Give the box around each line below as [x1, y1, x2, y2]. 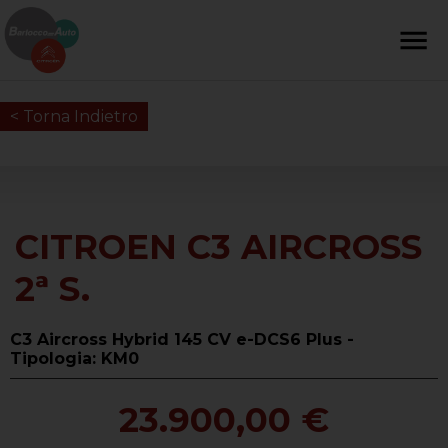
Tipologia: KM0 [10, 349, 139, 369]
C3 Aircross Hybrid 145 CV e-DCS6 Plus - [10, 330, 354, 350]
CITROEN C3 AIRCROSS [15, 226, 422, 269]
